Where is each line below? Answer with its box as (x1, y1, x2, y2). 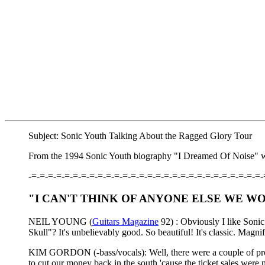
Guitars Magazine (92, 216, 159, 227)
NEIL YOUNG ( (28, 216, 92, 227)
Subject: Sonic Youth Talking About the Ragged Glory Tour (28, 130, 252, 141)
